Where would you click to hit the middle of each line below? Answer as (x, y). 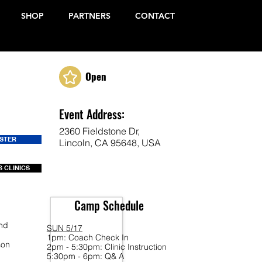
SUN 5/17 (64, 228)
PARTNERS (89, 16)
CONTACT (155, 16)
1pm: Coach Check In (87, 237)
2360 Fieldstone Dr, (99, 131)
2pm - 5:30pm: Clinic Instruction (106, 247)
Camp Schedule (109, 205)
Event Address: (92, 114)
